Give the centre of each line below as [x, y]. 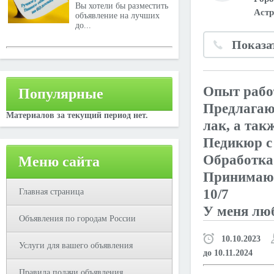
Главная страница [51, 192]
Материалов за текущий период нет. [77, 115]
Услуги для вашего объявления [76, 246]
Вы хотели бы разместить [122, 6]
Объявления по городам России [77, 219]
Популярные [61, 94]
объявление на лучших [117, 16]
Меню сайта [59, 161]
